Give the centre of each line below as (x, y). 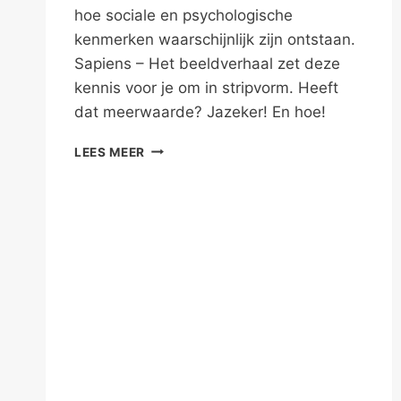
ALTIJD (168, 166)
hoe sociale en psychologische (183, 15)
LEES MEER (110, 152)
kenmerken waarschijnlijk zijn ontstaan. (215, 39)
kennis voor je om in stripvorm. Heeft (206, 87)
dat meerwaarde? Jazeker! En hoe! (200, 111)
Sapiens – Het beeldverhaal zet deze (207, 63)
